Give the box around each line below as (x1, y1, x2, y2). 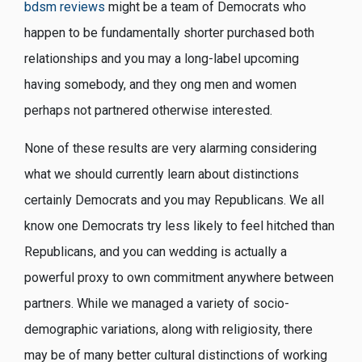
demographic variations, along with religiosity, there (24, 321, 313, 337)
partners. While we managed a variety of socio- (24, 295, 289, 311)
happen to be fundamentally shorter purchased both (24, 25, 314, 41)
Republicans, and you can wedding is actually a (24, 243, 287, 259)
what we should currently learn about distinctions (24, 166, 299, 182)
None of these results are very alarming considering (24, 140, 317, 156)
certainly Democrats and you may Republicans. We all (24, 192, 324, 208)
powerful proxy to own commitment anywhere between (24, 269, 334, 285)
